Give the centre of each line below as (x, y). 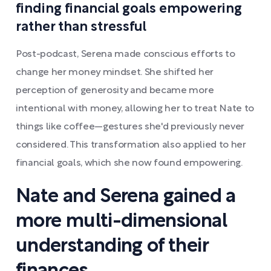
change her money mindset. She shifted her (115, 73)
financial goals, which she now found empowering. (129, 163)
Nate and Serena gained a (126, 197)
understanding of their (112, 247)
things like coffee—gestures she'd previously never (130, 127)
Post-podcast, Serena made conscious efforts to (126, 54)
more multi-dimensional (121, 222)
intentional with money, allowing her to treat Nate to (135, 109)
